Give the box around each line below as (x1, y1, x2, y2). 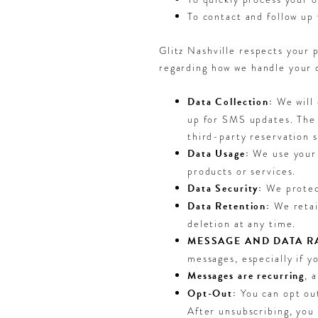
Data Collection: (187, 94, 273, 109)
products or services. (187, 163, 297, 178)
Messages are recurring (187, 268, 305, 283)
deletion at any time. (187, 216, 297, 231)
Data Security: (187, 180, 263, 196)
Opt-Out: (187, 285, 237, 301)
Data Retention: (187, 198, 271, 214)
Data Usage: (187, 146, 250, 161)
